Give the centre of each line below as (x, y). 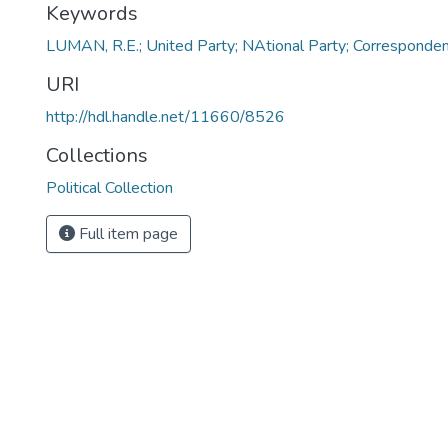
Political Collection (109, 187)
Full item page (126, 233)
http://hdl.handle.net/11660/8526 (165, 116)
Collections (97, 155)
